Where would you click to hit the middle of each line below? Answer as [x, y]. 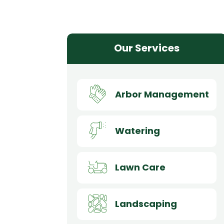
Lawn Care [140, 167]
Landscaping [146, 203]
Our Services [147, 48]
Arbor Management [162, 94]
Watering [137, 130]
